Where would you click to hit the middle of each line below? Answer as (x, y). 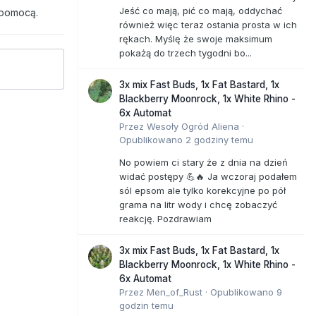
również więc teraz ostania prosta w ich (208, 24)
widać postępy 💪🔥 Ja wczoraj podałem (208, 176)
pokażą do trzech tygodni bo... (186, 53)
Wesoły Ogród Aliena (193, 126)
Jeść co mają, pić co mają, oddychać (201, 10)
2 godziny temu (219, 139)
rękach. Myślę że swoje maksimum (196, 38)
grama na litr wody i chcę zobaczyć (198, 204)
